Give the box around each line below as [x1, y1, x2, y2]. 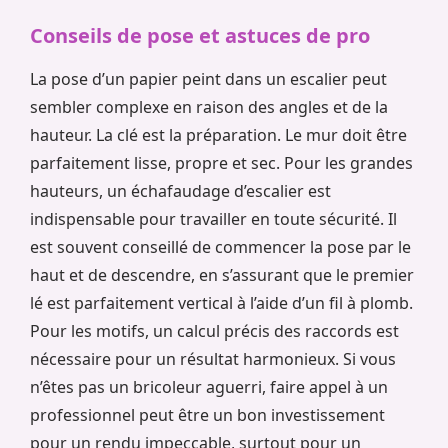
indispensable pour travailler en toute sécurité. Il [30, 207, 397, 230]
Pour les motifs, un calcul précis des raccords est [30, 319, 399, 342]
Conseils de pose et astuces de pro [30, 21, 370, 49]
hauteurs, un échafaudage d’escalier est [30, 179, 331, 202]
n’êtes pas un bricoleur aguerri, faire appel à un [30, 375, 388, 398]
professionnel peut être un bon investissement [30, 403, 385, 426]
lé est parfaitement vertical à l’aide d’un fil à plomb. [30, 291, 413, 314]
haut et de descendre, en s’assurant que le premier [30, 263, 414, 286]
